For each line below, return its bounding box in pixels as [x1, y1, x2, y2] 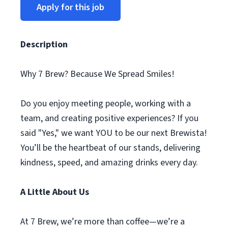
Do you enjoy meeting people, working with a [20, 97, 191, 110]
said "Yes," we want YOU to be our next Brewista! [20, 127, 207, 139]
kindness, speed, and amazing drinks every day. [20, 156, 198, 169]
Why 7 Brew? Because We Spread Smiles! [20, 68, 175, 80]
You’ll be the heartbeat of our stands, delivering [20, 141, 201, 154]
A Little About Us [20, 186, 89, 198]
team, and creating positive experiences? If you [20, 112, 198, 125]
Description [20, 38, 68, 51]
